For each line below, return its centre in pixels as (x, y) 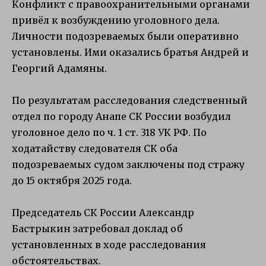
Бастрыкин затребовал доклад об (97, 229)
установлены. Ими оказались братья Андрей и (130, 52)
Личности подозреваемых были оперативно (125, 36)
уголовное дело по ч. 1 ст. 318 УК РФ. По (109, 132)
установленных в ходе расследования (109, 245)
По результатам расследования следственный (130, 100)
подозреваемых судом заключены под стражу (128, 164)
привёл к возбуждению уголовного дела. (116, 20)
